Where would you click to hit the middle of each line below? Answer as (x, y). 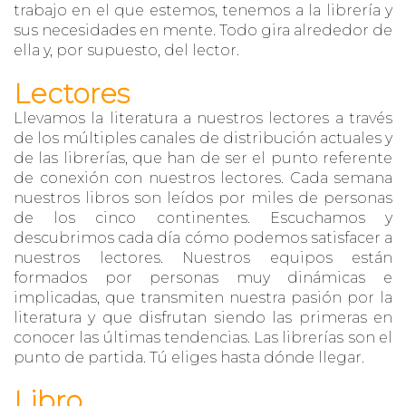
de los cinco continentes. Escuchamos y (203, 218)
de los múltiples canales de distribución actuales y (203, 138)
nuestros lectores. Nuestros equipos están (203, 258)
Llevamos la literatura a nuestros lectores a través (203, 118)
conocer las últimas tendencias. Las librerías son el (203, 338)
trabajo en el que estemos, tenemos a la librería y (203, 10)
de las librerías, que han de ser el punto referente (203, 158)
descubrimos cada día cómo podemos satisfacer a (203, 238)
